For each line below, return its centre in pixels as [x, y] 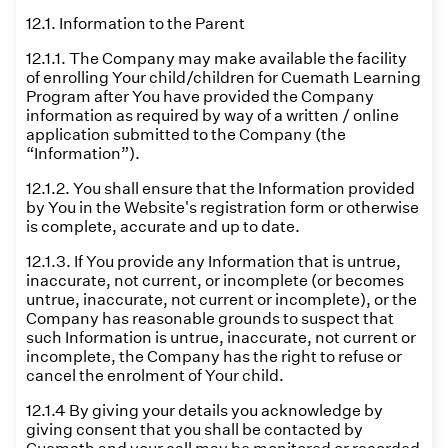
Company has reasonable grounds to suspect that [210, 318]
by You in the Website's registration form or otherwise [222, 207]
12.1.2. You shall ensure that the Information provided [220, 188]
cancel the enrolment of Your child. [155, 375]
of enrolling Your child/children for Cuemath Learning [223, 77]
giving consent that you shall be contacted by [194, 429]
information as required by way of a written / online [212, 115]
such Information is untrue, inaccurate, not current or [221, 337]
